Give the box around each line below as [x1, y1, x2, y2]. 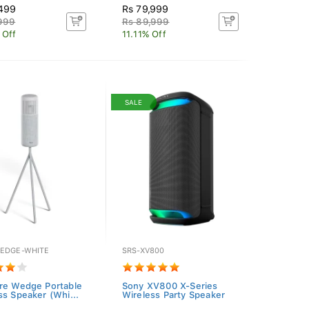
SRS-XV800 [121, 246, 165, 255]
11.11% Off [121, 29, 166, 39]
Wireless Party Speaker [121, 290, 226, 300]
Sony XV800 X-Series [121, 281, 218, 291]
